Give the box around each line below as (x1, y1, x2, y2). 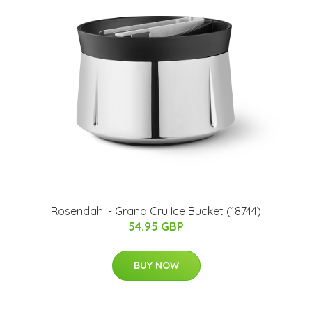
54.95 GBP (128, 219, 184, 234)
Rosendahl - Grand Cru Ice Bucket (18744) (51, 204, 261, 219)
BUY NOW (133, 259, 179, 272)
